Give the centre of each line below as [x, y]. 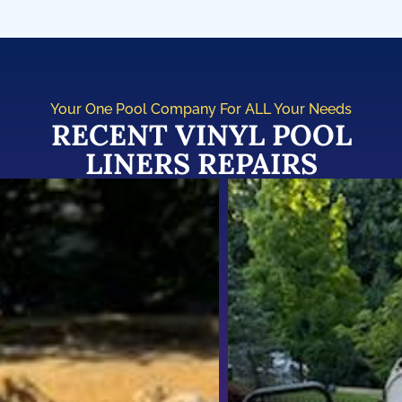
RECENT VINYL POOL [201, 135]
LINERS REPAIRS [201, 163]
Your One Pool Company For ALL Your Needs [201, 109]
